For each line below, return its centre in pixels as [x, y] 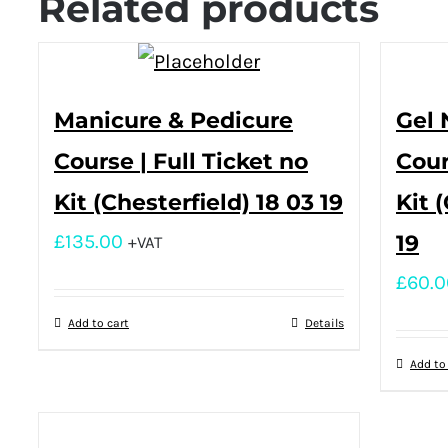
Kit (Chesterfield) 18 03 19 [198, 202]
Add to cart [98, 322]
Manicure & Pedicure [173, 120]
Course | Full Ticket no [181, 161]
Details [324, 322]
